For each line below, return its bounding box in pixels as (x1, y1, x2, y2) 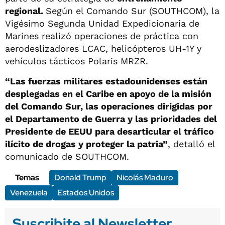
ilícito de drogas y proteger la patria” (5, 139, 168, 150)
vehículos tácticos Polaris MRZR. (5, 56, 148, 67)
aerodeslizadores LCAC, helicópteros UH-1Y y (5, 43, 201, 54)
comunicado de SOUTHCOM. (5, 151, 129, 162)
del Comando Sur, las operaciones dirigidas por (5, 101, 212, 112)
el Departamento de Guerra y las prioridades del (5, 114, 217, 125)
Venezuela (10, 187, 48, 198)
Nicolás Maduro (117, 172, 173, 183)
